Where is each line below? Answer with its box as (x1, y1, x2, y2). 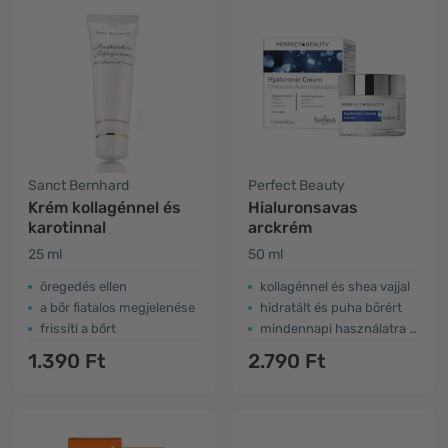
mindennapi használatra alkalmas (260, 321, 409, 336)
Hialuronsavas (248, 198, 358, 217)
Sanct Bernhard (28, 177, 129, 194)
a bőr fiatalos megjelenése (40, 300, 195, 315)
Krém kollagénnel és (28, 198, 181, 217)
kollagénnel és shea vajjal (260, 279, 410, 294)
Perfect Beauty (248, 177, 345, 194)
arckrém (248, 218, 312, 237)
